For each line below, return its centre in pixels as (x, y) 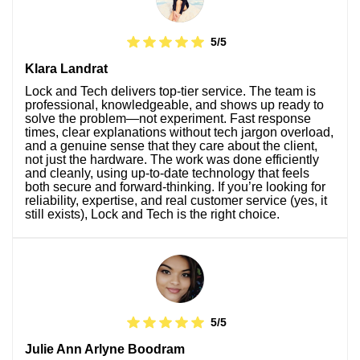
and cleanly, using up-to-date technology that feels (167, 173)
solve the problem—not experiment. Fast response (168, 118)
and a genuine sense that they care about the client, (171, 145)
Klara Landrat (66, 68)
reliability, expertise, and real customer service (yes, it (176, 200)
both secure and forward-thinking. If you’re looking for (175, 186)
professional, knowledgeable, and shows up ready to (174, 104)
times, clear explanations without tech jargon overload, (179, 132)
